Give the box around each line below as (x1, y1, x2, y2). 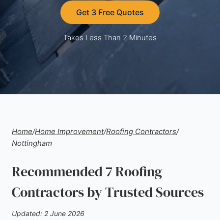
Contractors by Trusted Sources (12, 183, 204, 201)
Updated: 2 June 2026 (12, 209, 84, 218)
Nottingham (12, 138, 52, 148)
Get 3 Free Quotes (76, 7, 144, 17)
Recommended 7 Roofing (12, 162, 162, 181)
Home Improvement (35, 127, 104, 136)
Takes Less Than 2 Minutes (63, 33, 157, 42)
